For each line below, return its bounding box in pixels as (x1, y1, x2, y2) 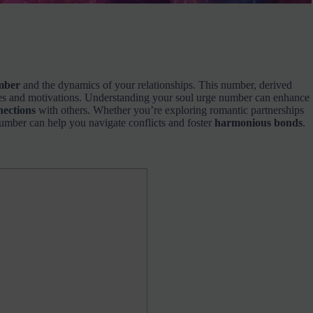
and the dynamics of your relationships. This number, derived (20, 78, 292, 91)
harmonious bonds (214, 116, 303, 129)
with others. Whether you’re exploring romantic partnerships (35, 103, 304, 116)
